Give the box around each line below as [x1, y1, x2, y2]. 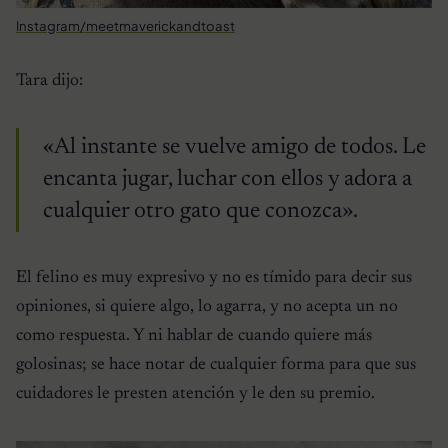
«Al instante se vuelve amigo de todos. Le [43, 136, 426, 160]
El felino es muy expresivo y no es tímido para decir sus [16, 269, 412, 288]
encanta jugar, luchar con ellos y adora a [43, 168, 412, 192]
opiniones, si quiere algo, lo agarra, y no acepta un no [16, 298, 398, 317]
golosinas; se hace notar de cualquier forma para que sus [16, 356, 416, 375]
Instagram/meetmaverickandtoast [16, 17, 235, 35]
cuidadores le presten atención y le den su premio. [16, 385, 375, 404]
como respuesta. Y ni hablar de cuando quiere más [16, 327, 372, 346]
